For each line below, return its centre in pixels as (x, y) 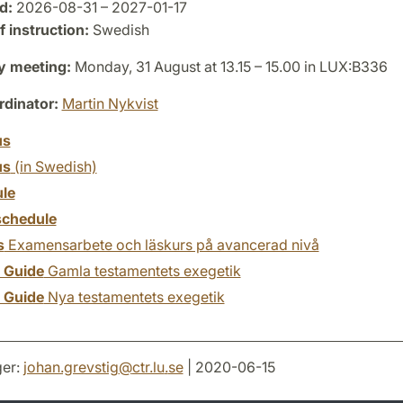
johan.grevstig (71, 367)
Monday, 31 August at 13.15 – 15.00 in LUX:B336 (229, 66)
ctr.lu (148, 367)
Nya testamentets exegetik (134, 296)
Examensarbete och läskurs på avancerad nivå (161, 244)
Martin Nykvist (110, 103)
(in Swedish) (54, 166)
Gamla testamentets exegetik (142, 270)
